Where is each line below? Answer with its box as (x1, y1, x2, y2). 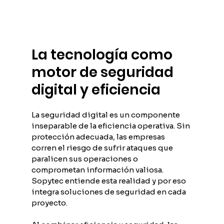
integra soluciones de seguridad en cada (31, 187, 187, 197)
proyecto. (31, 198, 67, 208)
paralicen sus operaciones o (31, 154, 139, 164)
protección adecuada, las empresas (31, 132, 166, 142)
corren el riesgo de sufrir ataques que (31, 143, 174, 153)
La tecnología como (31, 45, 175, 65)
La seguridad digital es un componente (31, 110, 181, 120)
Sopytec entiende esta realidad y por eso (31, 176, 187, 186)
